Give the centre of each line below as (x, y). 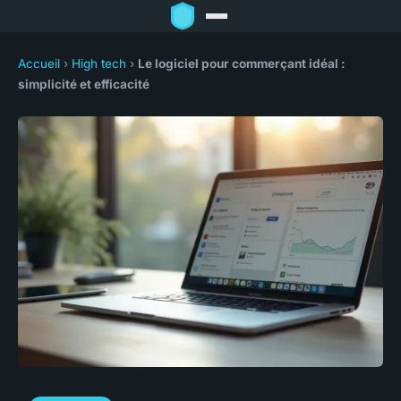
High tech (99, 64)
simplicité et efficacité (84, 85)
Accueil (39, 64)
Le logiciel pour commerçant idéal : (242, 64)
